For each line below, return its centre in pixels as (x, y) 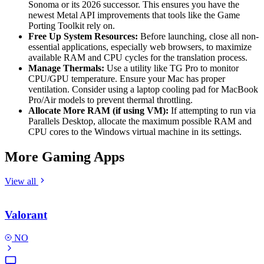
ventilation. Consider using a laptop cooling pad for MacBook (143, 89)
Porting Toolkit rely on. (72, 25)
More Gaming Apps (65, 156)
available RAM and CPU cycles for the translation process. (138, 57)
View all (22, 181)
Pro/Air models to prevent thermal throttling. (110, 100)
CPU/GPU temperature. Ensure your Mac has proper (127, 78)
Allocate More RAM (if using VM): (98, 110)
